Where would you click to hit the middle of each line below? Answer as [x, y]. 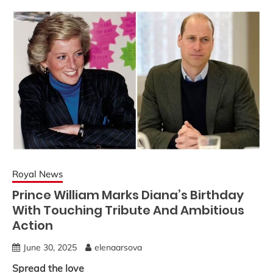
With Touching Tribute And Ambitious [128, 211]
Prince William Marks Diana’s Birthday [128, 195]
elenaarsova [118, 248]
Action [33, 226]
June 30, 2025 [50, 248]
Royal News [37, 174]
